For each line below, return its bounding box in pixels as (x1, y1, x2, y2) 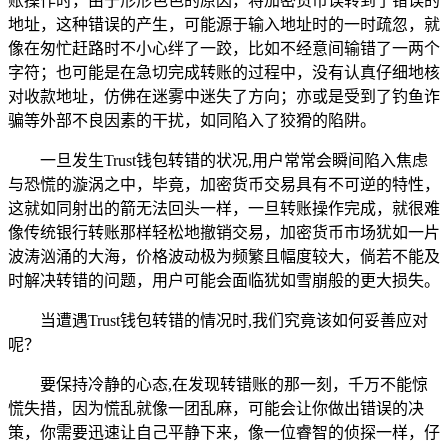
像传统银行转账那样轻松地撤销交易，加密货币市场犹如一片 (8, 223, 440, 241)
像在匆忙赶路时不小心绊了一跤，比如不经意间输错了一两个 (8, 39, 440, 57)
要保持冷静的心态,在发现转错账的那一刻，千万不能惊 (40, 375, 428, 393)
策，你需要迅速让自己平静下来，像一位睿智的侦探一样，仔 (8, 423, 440, 441)
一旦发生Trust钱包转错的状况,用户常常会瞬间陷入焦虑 (40, 151, 428, 169)
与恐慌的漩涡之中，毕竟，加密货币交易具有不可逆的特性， (8, 175, 440, 193)
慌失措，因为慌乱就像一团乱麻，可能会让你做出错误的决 (8, 399, 424, 417)
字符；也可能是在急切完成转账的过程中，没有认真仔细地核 (8, 63, 440, 81)
